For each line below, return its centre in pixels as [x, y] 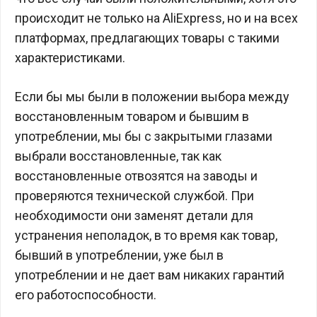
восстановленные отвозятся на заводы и [136, 176]
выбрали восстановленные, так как [118, 156]
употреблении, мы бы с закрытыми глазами [144, 136]
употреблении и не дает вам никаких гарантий [150, 275]
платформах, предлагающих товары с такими [147, 38]
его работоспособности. [86, 295]
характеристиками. [70, 58]
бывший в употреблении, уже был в [119, 255]
